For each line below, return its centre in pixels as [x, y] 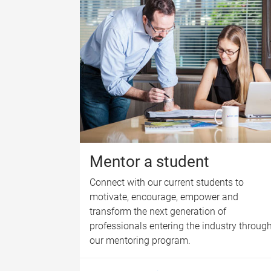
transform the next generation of [158, 211]
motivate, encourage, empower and [164, 197]
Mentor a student [149, 161]
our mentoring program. [140, 240]
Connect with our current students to [167, 182]
